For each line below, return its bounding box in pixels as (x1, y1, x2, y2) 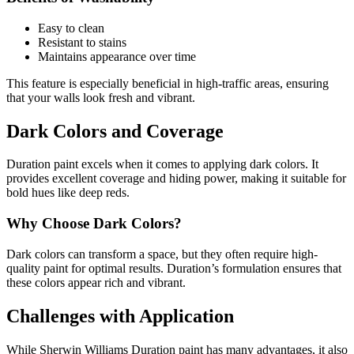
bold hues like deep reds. (6, 186, 130, 200)
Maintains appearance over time (38, 49, 196, 63)
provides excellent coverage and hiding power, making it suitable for (6, 171, 346, 186)
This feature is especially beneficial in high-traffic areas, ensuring (6, 76, 329, 90)
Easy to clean (38, 21, 104, 35)
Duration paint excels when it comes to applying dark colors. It (6, 157, 318, 171)
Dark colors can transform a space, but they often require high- (6, 247, 318, 261)
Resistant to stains (38, 35, 126, 49)
